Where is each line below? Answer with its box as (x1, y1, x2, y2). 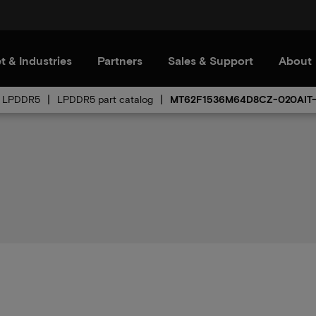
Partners (97, 54, 142, 67)
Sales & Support (168, 54, 253, 67)
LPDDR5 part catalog (57, 93, 153, 105)
